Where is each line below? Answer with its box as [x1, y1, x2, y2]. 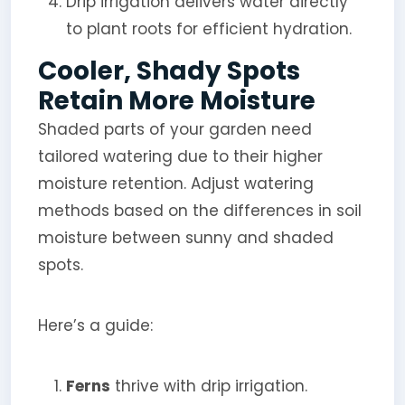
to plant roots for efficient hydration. [65, 17, 352, 40]
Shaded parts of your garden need [37, 118, 312, 141]
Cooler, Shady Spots [37, 53, 300, 89]
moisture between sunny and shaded [37, 227, 334, 250]
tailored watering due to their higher [37, 146, 323, 168]
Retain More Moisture [37, 83, 316, 119]
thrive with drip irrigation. [109, 375, 307, 398]
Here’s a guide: [37, 315, 153, 337]
